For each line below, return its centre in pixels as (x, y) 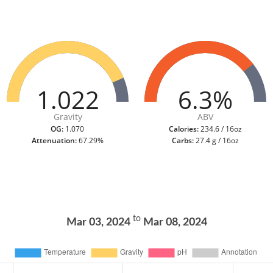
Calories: (184, 129)
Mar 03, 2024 (99, 223)
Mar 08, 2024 (174, 223)
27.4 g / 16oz (217, 141)
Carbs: (183, 141)
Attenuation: (54, 141)
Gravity (68, 117)
